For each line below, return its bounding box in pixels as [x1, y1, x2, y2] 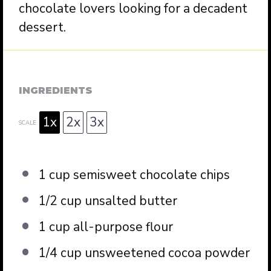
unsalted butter [81, 192, 177, 209]
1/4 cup [38, 244, 82, 262]
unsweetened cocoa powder [81, 244, 250, 262]
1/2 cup [38, 192, 82, 209]
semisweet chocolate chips [70, 166, 230, 183]
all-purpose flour [70, 218, 173, 236]
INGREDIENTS [19, 84, 93, 96]
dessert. [19, 18, 67, 36]
